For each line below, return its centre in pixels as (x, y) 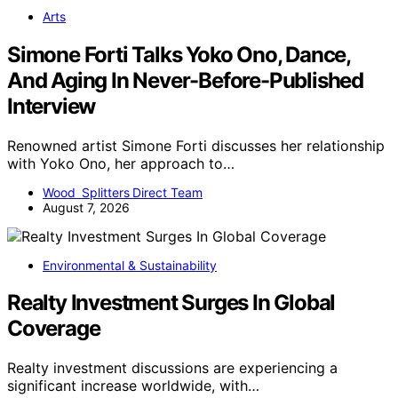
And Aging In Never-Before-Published (185, 80)
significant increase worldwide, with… (133, 386)
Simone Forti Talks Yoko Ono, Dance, (179, 54)
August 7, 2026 (86, 207)
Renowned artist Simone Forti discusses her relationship (196, 145)
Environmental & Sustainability (130, 265)
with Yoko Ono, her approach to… (121, 163)
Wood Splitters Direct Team (123, 192)
